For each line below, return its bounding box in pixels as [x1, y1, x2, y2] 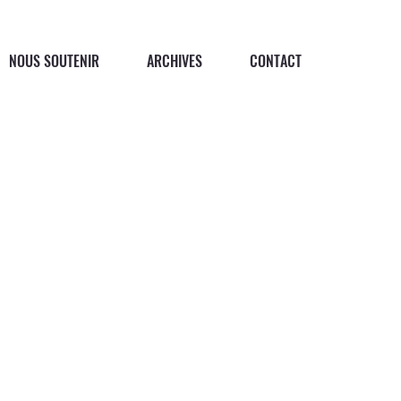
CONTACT [249, 49, 302, 72]
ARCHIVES [146, 49, 202, 72]
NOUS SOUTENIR [8, 49, 99, 72]
